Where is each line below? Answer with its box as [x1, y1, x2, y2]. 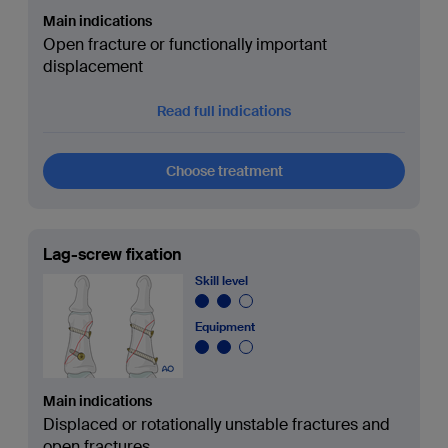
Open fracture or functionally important [42, 34, 327, 55]
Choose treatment [165, 162, 283, 180]
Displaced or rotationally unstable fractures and [42, 414, 390, 435]
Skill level [194, 273, 248, 289]
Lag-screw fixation [42, 244, 182, 265]
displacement [42, 56, 143, 77]
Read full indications [157, 102, 291, 120]
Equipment [194, 319, 255, 335]
